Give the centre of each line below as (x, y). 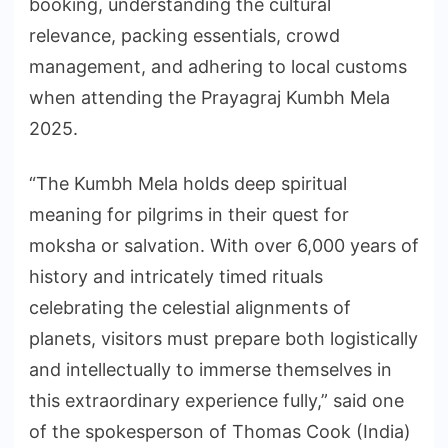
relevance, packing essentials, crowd (184, 36)
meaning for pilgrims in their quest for (189, 215)
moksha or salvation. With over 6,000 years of (224, 246)
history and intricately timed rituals (176, 277)
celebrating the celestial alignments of (190, 308)
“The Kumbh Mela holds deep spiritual (188, 184)
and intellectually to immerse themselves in (210, 370)
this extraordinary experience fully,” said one (216, 401)
